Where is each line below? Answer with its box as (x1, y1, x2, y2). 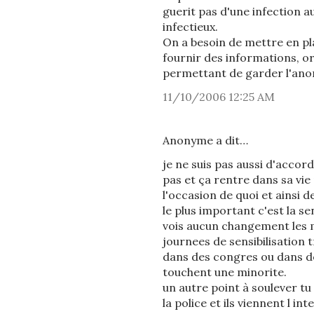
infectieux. (163, 20, 218, 34)
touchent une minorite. (163, 265, 287, 279)
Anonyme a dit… (163, 133, 248, 147)
